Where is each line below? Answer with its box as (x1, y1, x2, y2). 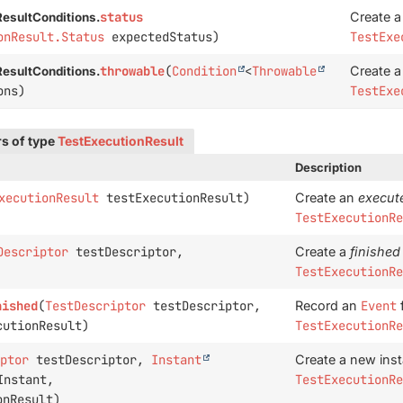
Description (294, 160, 362, 175)
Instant (150, 352, 201, 368)
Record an (294, 298, 361, 313)
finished (349, 244, 400, 259)
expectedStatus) (104, 29, 219, 45)
